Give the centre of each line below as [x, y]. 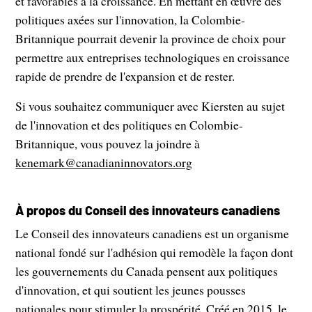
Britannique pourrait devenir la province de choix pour [151, 39]
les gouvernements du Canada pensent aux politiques [147, 271]
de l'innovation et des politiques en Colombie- [130, 125]
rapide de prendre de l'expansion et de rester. [125, 76]
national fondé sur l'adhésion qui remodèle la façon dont [155, 252]
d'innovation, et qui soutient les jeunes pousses [131, 290]
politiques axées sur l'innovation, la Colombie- [131, 20]
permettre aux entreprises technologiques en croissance [153, 57]
